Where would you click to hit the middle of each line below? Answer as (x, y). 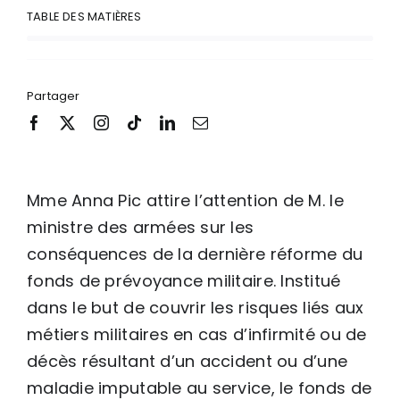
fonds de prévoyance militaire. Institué (184, 280)
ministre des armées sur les (141, 227)
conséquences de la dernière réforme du (195, 254)
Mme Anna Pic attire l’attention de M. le (185, 200)
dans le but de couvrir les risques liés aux (196, 307)
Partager (54, 96)
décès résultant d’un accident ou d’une (187, 361)
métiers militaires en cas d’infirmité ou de (197, 334)
